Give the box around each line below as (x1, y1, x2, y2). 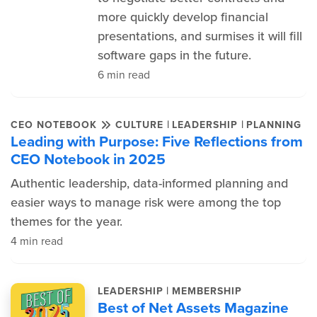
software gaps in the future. (97, 46, 251, 64)
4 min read (11, 233, 63, 249)
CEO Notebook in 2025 (11, 148, 166, 170)
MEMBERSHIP (171, 283, 242, 299)
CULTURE (115, 117, 163, 132)
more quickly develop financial (97, 8, 268, 26)
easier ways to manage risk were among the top (11, 193, 281, 212)
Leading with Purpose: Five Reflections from (11, 130, 303, 152)
